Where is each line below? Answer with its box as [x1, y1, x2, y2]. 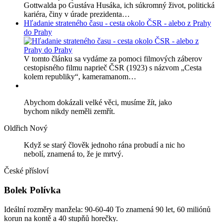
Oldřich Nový [4, 124, 48, 133]
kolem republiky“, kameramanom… [24, 72, 136, 81]
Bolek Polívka [4, 184, 61, 195]
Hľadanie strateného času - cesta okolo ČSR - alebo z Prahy [24, 19, 211, 28]
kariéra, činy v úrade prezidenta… [24, 10, 130, 19]
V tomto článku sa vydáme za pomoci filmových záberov [24, 55, 202, 63]
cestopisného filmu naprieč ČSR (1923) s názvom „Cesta [24, 63, 202, 72]
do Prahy [24, 28, 52, 37]
